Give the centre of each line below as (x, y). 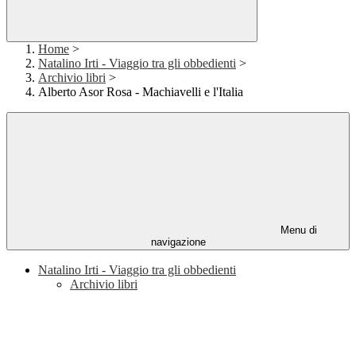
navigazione (178, 242)
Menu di (297, 230)
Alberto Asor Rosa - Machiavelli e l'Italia (141, 92)
